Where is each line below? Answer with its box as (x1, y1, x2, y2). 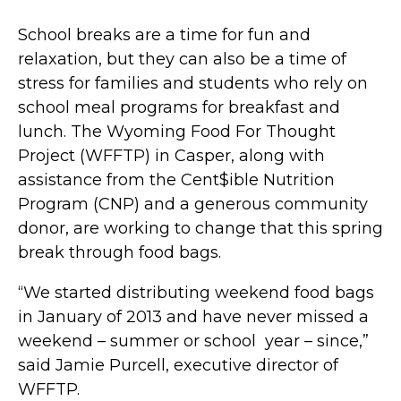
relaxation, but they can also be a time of (18, 48, 346, 69)
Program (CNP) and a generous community (18, 193, 368, 214)
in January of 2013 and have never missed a (18, 306, 369, 327)
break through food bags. (18, 242, 221, 262)
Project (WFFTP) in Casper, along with (18, 145, 325, 166)
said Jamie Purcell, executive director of (18, 354, 338, 375)
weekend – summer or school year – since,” (18, 330, 369, 351)
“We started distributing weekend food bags (18, 282, 374, 303)
